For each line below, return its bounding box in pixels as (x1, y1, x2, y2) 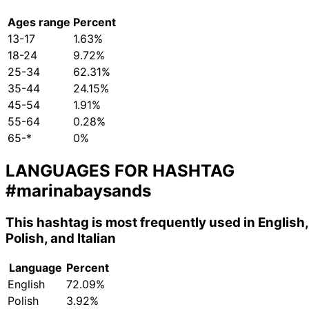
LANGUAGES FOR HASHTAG (6, 160, 235, 181)
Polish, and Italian (6, 230, 116, 246)
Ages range (8, 14, 70, 29)
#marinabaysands (6, 180, 151, 201)
